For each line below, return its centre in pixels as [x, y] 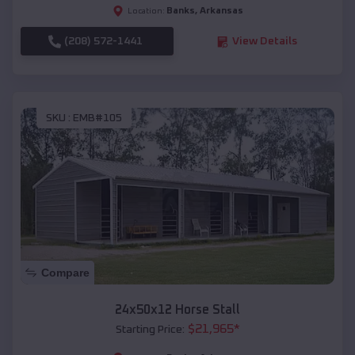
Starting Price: [150, 329]
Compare [65, 272]
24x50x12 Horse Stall [177, 309]
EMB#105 [97, 118]
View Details [264, 42]
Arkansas [221, 11]
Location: [146, 11]
